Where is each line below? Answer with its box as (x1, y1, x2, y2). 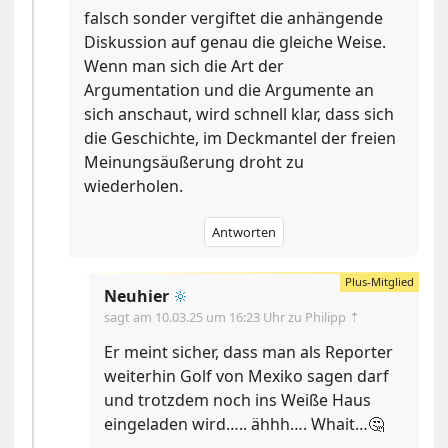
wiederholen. (84, 175, 184, 198)
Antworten (211, 223, 276, 242)
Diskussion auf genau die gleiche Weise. (84, 31, 387, 54)
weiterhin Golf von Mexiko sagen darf (104, 365, 390, 388)
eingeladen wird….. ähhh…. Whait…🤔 (104, 413, 385, 436)
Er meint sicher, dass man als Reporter (104, 341, 394, 364)
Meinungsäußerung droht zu (84, 151, 305, 174)
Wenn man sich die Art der (84, 55, 285, 78)
